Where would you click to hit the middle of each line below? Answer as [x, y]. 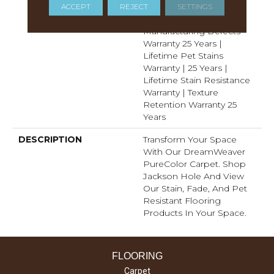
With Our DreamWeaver [194, 151]
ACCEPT [76, 6]
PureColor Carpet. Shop [194, 164]
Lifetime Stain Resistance [197, 80]
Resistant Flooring [182, 200]
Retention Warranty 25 [190, 104]
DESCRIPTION [50, 139]
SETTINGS [195, 6]
